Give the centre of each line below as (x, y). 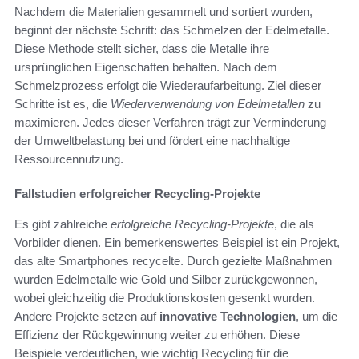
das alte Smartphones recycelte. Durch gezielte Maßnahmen (173, 261)
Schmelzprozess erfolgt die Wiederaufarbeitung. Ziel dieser (168, 86)
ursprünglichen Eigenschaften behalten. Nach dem (146, 67)
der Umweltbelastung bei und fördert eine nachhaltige (152, 141)
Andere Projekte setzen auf (87, 317)
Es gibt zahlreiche (63, 224)
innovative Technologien (228, 317)
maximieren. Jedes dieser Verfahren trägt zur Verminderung (170, 123)
